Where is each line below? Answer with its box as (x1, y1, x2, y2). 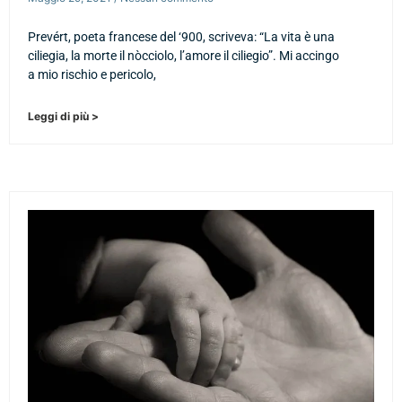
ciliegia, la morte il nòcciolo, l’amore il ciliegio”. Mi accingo (28, 48, 339, 63)
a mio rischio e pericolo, (28, 66, 156, 82)
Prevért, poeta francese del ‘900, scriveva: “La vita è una (28, 29, 335, 44)
